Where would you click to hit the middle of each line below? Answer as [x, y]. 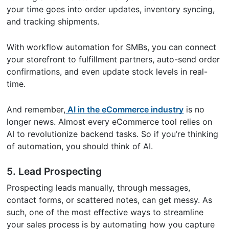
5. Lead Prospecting [56, 171]
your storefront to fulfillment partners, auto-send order [113, 60]
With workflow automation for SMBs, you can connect [112, 47]
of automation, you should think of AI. [81, 146]
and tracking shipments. [53, 22]
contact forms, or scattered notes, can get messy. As [110, 200]
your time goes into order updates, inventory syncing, [111, 9]
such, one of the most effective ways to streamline [105, 212]
